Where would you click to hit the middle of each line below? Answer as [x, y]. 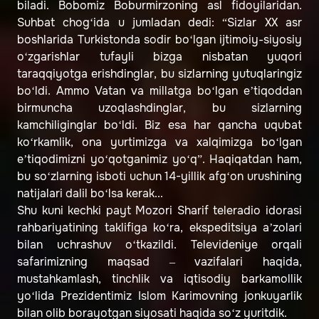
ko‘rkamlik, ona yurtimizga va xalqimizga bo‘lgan [159, 142]
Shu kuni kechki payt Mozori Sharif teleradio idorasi [159, 211]
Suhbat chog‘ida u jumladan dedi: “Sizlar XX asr [159, 23]
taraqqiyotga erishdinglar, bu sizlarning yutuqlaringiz [159, 74]
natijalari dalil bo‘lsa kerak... [90, 194]
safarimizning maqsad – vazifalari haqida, [159, 262]
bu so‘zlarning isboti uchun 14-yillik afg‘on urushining [159, 177]
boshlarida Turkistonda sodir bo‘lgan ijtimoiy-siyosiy [159, 40]
